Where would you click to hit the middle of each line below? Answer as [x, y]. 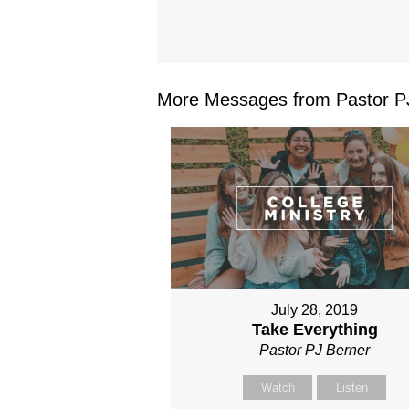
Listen [351, 387]
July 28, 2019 [315, 309]
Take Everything [315, 329]
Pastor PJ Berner [315, 350]
